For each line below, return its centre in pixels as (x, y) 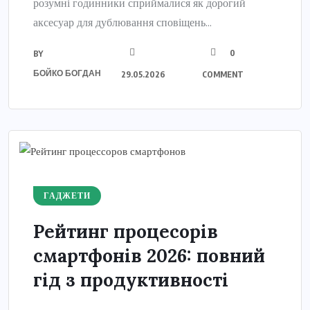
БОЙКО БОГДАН (67, 73)
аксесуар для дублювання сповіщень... (122, 22)
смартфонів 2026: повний (149, 255)
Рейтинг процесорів (126, 231)
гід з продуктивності (131, 280)
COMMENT (222, 74)
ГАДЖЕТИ (67, 195)
